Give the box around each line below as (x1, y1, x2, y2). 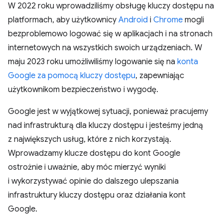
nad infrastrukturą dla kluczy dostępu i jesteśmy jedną (8, 120, 203, 130)
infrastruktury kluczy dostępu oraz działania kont (8, 190, 186, 200)
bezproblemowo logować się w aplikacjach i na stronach (8, 29, 213, 39)
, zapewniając (135, 71, 184, 81)
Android (118, 15, 148, 25)
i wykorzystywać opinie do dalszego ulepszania (8, 176, 179, 186)
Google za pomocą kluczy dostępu (8, 71, 135, 81)
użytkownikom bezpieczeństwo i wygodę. (8, 85, 158, 95)
